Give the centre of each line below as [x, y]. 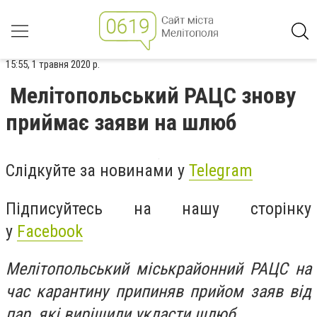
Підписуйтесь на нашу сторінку [158, 208]
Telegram [221, 171]
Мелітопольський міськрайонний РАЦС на [158, 269]
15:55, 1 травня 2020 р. [53, 64]
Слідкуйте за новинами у [97, 171]
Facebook [50, 231]
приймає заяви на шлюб [121, 122]
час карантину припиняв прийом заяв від [158, 292]
